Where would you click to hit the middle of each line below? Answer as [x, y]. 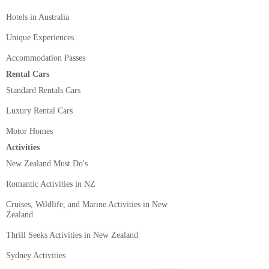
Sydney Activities [36, 255]
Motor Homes [29, 131]
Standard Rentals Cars [43, 90]
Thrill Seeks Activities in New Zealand [72, 235]
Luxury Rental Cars [39, 111]
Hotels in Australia [38, 17]
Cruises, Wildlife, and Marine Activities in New [87, 204]
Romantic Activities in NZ [51, 184]
